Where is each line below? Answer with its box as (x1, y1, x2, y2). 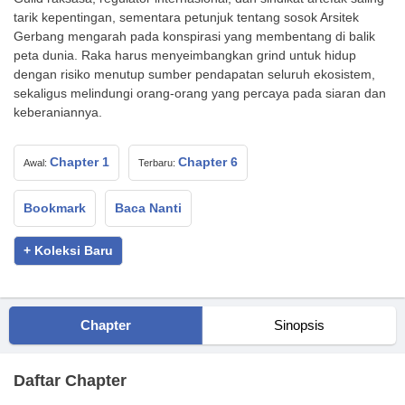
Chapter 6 (178, 154, 238, 169)
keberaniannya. (14, 105, 102, 119)
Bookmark (24, 201, 86, 215)
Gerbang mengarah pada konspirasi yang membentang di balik (14, 29, 375, 43)
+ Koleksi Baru (24, 243, 113, 258)
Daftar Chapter (14, 371, 127, 390)
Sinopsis (274, 316, 325, 333)
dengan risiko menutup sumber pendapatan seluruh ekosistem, (14, 67, 375, 81)
